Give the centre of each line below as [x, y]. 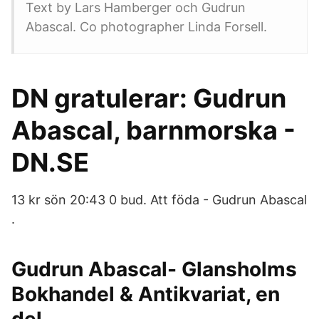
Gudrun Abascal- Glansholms [154, 269]
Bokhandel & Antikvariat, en [146, 294]
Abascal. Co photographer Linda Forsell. [146, 27]
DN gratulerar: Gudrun [149, 98]
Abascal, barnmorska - [153, 130]
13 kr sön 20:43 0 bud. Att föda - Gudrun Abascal [159, 200]
